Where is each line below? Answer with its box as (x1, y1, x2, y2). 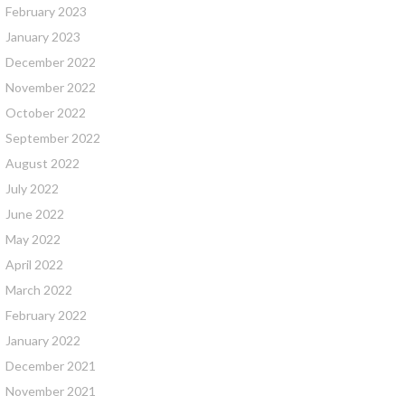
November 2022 (5, 80, 96, 95)
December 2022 (5, 54, 96, 70)
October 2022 (5, 105, 86, 120)
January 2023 (5, 29, 80, 44)
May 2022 (5, 231, 61, 247)
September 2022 (5, 130, 100, 146)
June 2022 (5, 206, 64, 221)
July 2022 (5, 181, 59, 196)
